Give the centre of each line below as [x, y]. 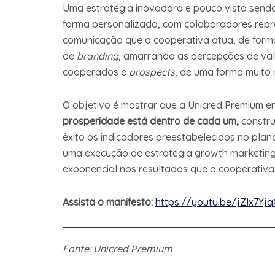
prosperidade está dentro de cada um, [152, 121]
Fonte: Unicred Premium [118, 249]
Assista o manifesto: [108, 202]
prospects [152, 72]
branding [98, 56]
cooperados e [96, 72]
